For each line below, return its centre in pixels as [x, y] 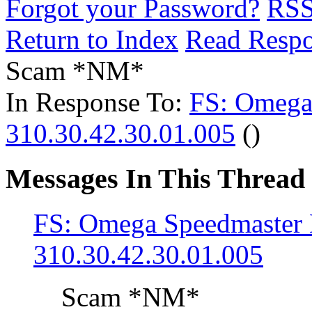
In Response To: [97, 102]
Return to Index [92, 39]
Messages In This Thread [155, 178]
